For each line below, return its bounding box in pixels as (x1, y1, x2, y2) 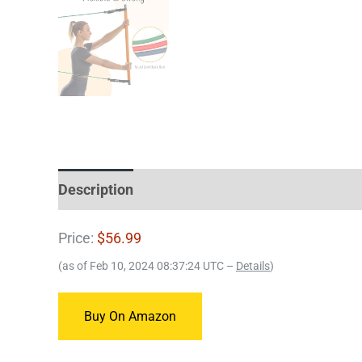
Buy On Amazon (84, 308, 176, 324)
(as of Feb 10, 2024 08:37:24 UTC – (58, 259, 236, 273)
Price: (58, 229, 97, 246)
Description (58, 180, 133, 198)
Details (236, 259, 270, 273)
